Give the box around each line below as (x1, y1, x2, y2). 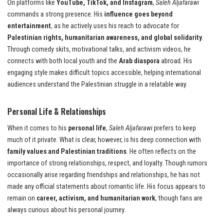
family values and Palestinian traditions (7, 147, 127, 156)
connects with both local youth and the (7, 57, 119, 66)
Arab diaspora (119, 57, 160, 66)
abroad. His (160, 57, 192, 66)
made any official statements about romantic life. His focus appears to (7, 182, 205, 191)
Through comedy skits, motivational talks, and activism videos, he (7, 45, 191, 54)
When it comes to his (7, 124, 68, 133)
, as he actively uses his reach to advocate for (51, 22, 179, 31)
